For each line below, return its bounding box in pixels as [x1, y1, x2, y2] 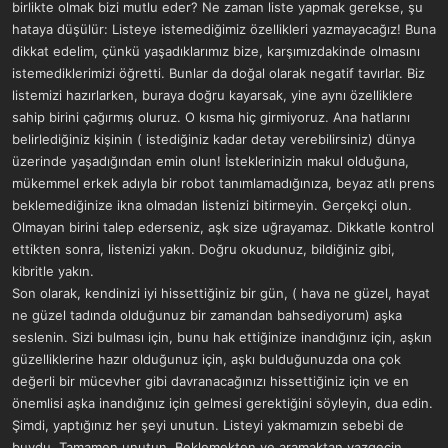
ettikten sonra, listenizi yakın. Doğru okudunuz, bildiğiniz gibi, [12, 241, 395, 257]
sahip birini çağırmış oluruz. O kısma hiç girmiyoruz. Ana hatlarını [12, 109, 410, 125]
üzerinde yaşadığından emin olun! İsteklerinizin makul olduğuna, [12, 153, 409, 169]
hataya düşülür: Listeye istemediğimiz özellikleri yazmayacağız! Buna [12, 21, 436, 37]
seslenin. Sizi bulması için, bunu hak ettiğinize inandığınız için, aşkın [12, 329, 432, 345]
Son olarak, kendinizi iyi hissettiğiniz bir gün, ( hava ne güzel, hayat [12, 285, 430, 301]
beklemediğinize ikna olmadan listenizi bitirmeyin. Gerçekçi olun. [12, 197, 412, 213]
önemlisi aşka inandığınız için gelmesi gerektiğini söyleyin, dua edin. [12, 395, 433, 411]
